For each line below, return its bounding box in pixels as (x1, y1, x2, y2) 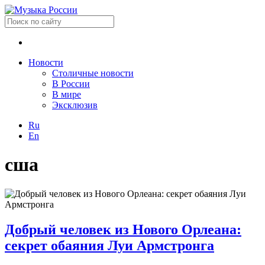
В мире (52, 89, 81, 99)
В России (52, 79, 90, 89)
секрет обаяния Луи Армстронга (5, 237, 214, 253)
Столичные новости (52, 68, 134, 78)
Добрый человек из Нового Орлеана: (5, 221, 241, 237)
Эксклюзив (52, 100, 98, 110)
